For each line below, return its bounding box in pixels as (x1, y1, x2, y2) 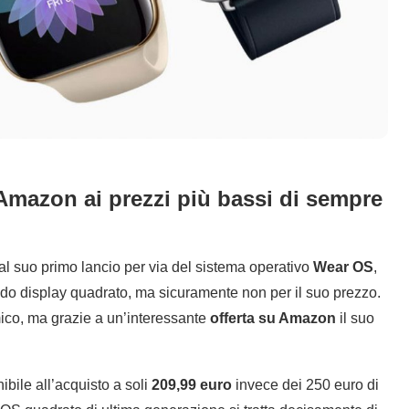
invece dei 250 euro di (232, 376, 379, 393)
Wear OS (313, 258, 373, 275)
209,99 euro (152, 376, 232, 393)
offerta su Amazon (210, 309, 336, 326)
